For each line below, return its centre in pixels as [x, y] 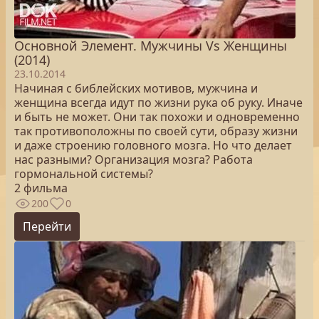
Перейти [47, 226]
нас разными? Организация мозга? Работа [134, 159]
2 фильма [41, 188]
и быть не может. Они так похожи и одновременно [157, 117]
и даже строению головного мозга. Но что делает [153, 145]
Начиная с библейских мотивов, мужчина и [136, 88]
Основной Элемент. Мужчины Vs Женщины [151, 46]
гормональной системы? [84, 174]
